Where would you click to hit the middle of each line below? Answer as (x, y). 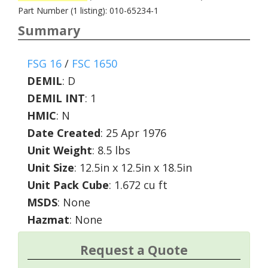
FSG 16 (44, 63)
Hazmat (48, 220)
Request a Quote (134, 250)
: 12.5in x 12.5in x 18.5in (133, 167)
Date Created (64, 133)
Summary (49, 31)
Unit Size (51, 167)
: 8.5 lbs (111, 150)
